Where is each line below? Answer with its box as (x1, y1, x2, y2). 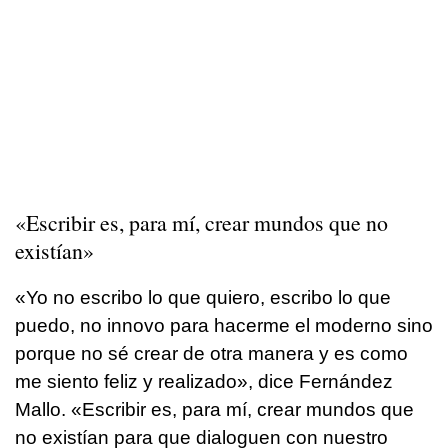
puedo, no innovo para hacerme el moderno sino (15, 314, 433, 336)
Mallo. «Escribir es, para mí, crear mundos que (15, 398, 414, 420)
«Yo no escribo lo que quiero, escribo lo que (15, 286, 391, 308)
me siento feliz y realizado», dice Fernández (15, 370, 393, 392)
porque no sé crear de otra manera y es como (15, 342, 408, 364)
